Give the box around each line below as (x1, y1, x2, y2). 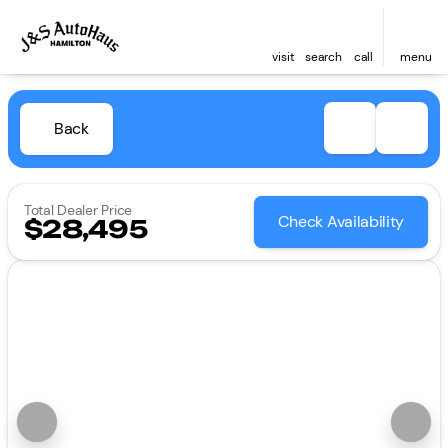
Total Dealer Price (24, 201, 132, 219)
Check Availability (277, 211, 404, 232)
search (304, 49, 342, 65)
